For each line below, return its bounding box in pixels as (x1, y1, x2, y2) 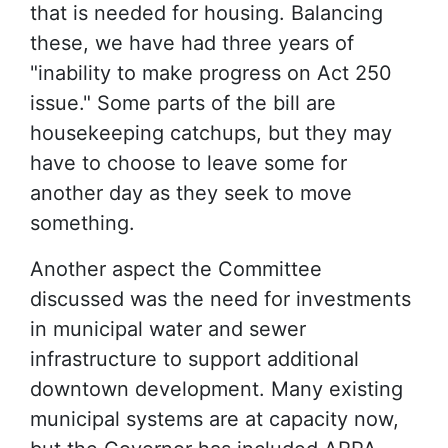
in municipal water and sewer (30, 316, 306, 341)
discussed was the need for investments (30, 286, 411, 311)
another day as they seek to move (30, 180, 352, 205)
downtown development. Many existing (30, 376, 403, 401)
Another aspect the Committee (30, 256, 322, 281)
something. (30, 210, 135, 235)
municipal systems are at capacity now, (30, 406, 399, 431)
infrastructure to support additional (30, 346, 359, 371)
